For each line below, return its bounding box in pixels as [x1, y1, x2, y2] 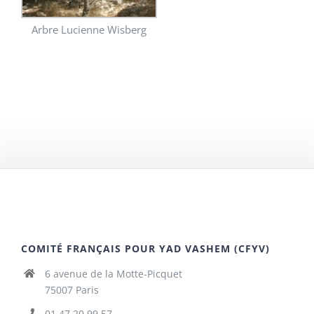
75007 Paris [44, 283, 99, 297]
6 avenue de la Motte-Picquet [44, 267, 182, 281]
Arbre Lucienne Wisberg [32, 22, 146, 37]
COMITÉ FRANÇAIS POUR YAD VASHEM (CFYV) [21, 242, 270, 256]
